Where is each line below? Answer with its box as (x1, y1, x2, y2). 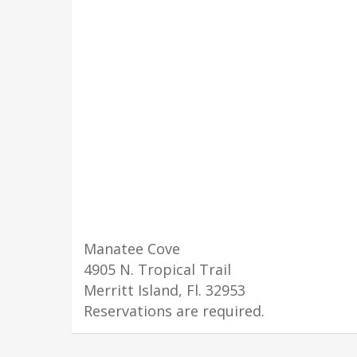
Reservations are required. (84, 301, 265, 320)
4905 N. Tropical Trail (84, 260, 232, 279)
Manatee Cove (84, 239, 181, 258)
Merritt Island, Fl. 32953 (84, 280, 246, 300)
